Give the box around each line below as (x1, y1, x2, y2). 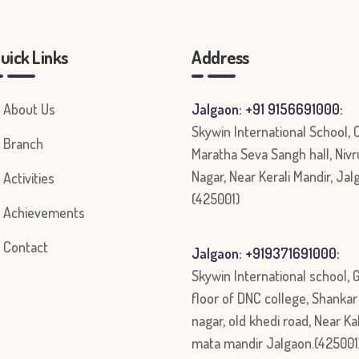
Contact (3, 238, 48, 256)
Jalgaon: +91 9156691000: (192, 100, 343, 118)
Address (192, 46, 249, 68)
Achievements (3, 204, 85, 221)
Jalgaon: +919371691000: (192, 244, 340, 262)
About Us (3, 100, 55, 118)
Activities (3, 169, 54, 187)
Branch (3, 135, 43, 152)
